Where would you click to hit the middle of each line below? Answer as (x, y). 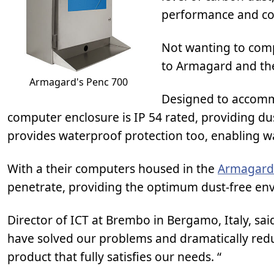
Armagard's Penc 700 (78, 82)
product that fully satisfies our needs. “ (114, 257)
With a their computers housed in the (113, 168)
